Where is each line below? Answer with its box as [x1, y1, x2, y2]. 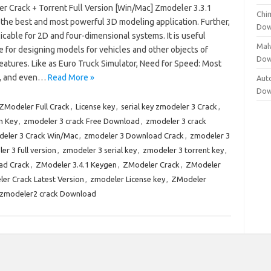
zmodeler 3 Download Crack [83, 131, 184, 140]
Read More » [47, 73, 94, 82]
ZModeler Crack [122, 160, 180, 169]
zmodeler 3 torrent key [142, 146, 224, 154]
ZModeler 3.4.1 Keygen [35, 160, 117, 169]
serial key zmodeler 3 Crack [120, 102, 217, 111]
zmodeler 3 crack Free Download [23, 117, 140, 125]
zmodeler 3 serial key [62, 146, 137, 154]
